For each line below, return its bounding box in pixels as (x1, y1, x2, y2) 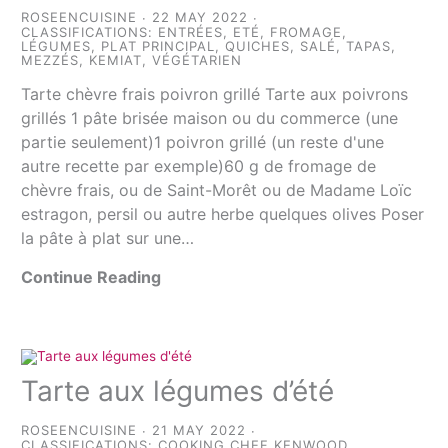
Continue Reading (21, 267, 162, 288)
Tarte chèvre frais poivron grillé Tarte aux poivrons (21, 84, 409, 105)
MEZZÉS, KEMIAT (21, 52, 143, 69)
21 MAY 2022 (152, 421, 247, 438)
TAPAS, (346, 38, 397, 55)
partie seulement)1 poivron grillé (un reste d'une (21, 132, 385, 153)
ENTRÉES (158, 24, 224, 41)
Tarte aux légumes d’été (21, 373, 335, 408)
